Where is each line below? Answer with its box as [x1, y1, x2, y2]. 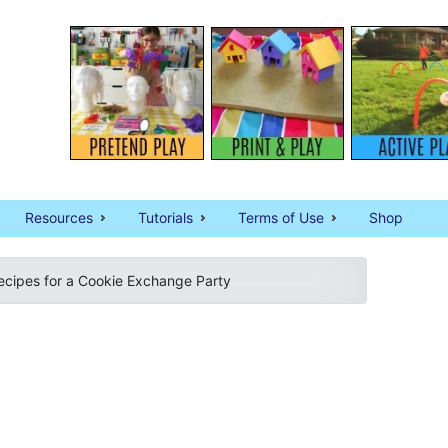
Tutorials [138, 209, 193, 226]
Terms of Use [238, 209, 324, 226]
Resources [25, 209, 93, 226]
